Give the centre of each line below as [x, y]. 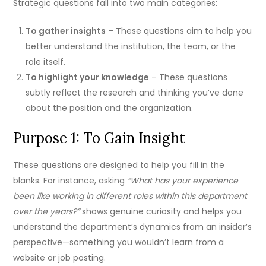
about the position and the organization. [110, 108]
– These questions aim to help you [179, 31]
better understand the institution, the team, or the [131, 47]
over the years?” [47, 212]
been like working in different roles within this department [130, 196]
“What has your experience [183, 181]
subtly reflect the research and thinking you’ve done [135, 93]
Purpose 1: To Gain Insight [99, 138]
